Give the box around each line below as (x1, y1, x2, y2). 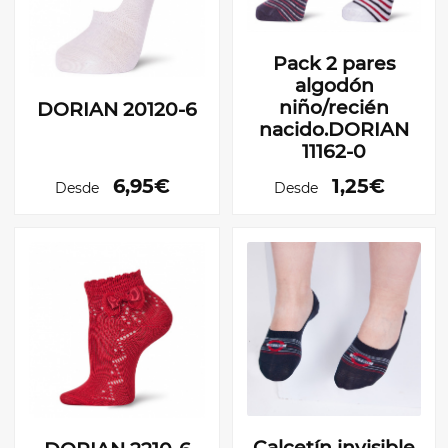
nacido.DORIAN (259, 118, 409, 142)
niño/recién (279, 96, 389, 120)
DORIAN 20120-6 (37, 97, 197, 121)
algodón (294, 74, 374, 98)
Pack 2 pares (273, 52, 395, 76)
